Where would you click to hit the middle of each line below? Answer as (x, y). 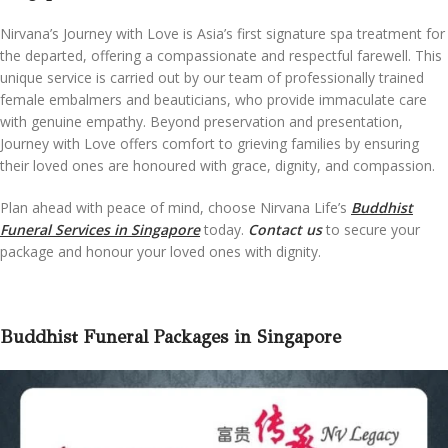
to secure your (373, 229)
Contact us (285, 229)
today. (224, 229)
